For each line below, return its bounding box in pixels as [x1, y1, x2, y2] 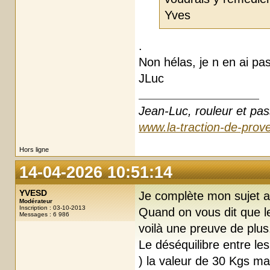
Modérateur [19, 197, 52, 204]
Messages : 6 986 [19, 210, 69, 218]
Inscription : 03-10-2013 [19, 204, 86, 211]
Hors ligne [19, 145, 49, 153]
